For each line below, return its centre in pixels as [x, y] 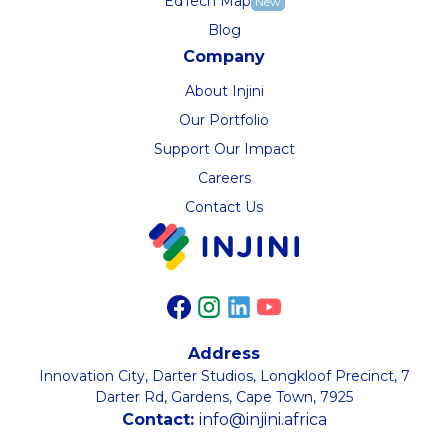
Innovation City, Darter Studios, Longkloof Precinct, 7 [224, 376]
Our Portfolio [224, 120]
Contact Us [224, 207]
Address [224, 354]
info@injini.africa [262, 420]
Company [224, 57]
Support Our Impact [224, 149]
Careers [224, 178]
